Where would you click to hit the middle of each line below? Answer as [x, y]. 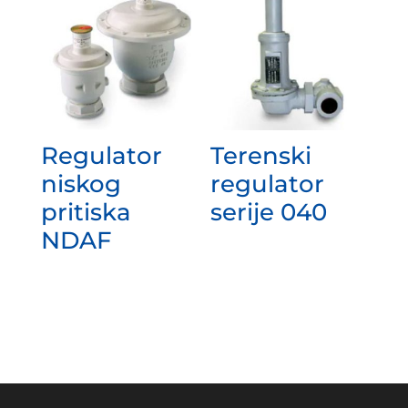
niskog [81, 184]
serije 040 [269, 212]
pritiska [86, 212]
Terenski [261, 155]
